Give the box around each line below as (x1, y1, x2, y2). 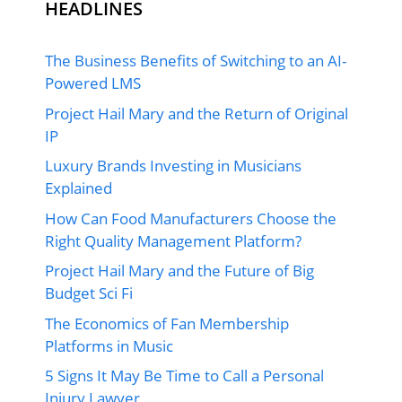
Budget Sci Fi (45, 283, 133, 304)
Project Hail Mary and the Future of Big (45, 260, 314, 282)
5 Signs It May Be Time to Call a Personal (45, 365, 324, 387)
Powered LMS (45, 73, 141, 94)
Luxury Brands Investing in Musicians (45, 155, 301, 177)
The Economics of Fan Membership (45, 312, 289, 334)
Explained (45, 178, 112, 199)
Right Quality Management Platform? (45, 230, 301, 251)
